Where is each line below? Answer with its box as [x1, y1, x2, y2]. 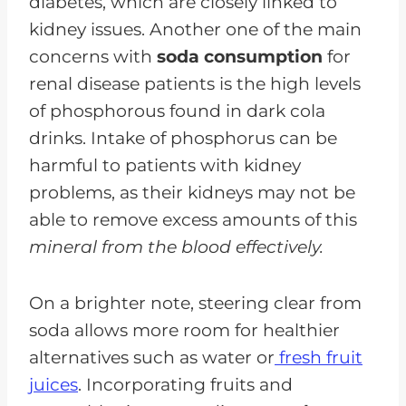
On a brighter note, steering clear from [29, 292, 362, 314]
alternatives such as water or [29, 346, 275, 368]
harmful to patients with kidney [29, 154, 301, 176]
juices [29, 373, 78, 395]
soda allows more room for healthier [29, 319, 340, 341]
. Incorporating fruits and [78, 373, 293, 395]
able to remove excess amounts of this [29, 208, 357, 230]
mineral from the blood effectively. [29, 236, 324, 257]
